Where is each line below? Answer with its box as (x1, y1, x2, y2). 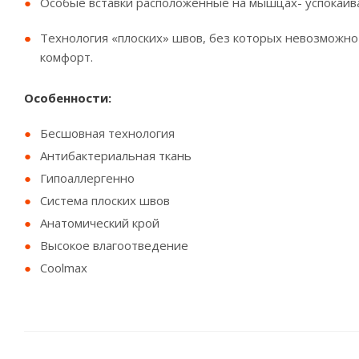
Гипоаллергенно (40, 170, 138, 186)
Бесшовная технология (40, 125, 178, 141)
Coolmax (40, 260, 87, 276)
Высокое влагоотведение (40, 237, 188, 253)
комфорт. (40, 49, 93, 65)
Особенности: (24, 90, 111, 106)
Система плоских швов (40, 192, 170, 208)
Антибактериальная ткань (40, 147, 195, 163)
